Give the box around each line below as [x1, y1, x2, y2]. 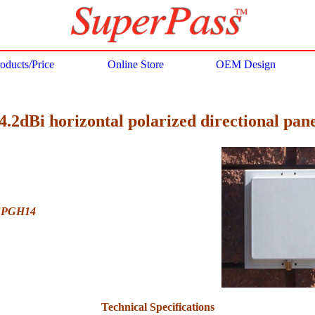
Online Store [107, 58, 164, 70]
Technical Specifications [101, 300, 214, 313]
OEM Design [215, 58, 276, 70]
